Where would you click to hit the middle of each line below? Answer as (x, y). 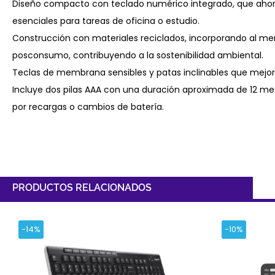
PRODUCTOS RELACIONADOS (82, 187)
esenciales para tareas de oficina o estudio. (106, 21)
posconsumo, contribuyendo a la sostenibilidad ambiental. (138, 55)
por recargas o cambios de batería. (88, 107)
